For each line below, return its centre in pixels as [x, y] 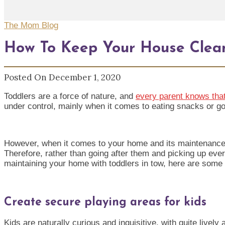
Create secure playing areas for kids [107, 202]
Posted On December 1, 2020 [63, 77]
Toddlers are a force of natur [57, 96]
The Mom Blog [31, 25]
